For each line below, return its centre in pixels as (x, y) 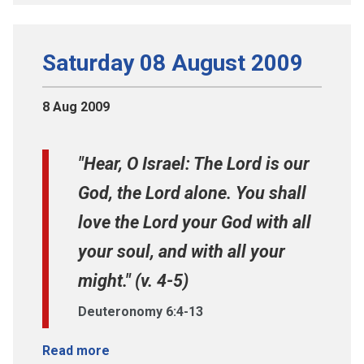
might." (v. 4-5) (133, 280)
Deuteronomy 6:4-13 (141, 311)
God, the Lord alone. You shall (192, 193)
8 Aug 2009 (76, 106)
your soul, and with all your (182, 251)
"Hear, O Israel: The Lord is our (194, 163)
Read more (76, 350)
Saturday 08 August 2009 (173, 63)
